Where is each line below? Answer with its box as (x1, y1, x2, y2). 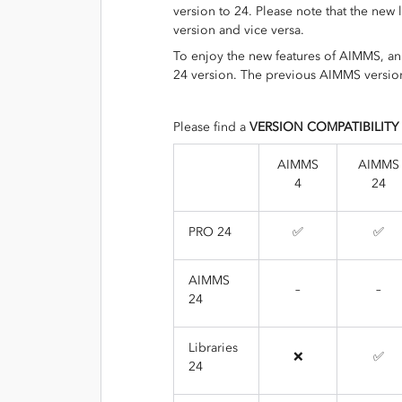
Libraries (188, 340, 238, 355)
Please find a (173, 119, 249, 135)
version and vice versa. (173, 22, 304, 38)
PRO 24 (188, 224, 232, 240)
